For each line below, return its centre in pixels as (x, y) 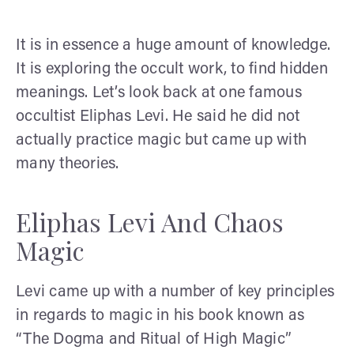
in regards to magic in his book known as (160, 316)
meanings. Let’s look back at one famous (159, 93)
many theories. (68, 164)
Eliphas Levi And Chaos (150, 221)
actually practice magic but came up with (161, 140)
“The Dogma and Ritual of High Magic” (154, 339)
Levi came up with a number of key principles (175, 292)
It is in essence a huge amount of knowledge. (173, 45)
